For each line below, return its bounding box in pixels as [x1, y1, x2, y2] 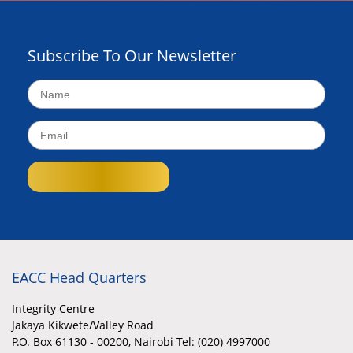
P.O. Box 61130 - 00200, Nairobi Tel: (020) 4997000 [12, 334, 270, 349]
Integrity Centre [12, 301, 95, 316]
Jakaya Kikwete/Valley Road [12, 318, 154, 333]
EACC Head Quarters [12, 268, 147, 287]
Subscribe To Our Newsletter [28, 45, 236, 66]
